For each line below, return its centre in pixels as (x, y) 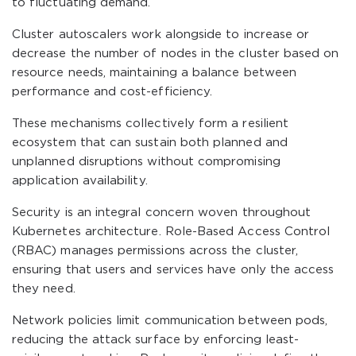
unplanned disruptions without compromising (146, 162)
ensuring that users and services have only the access (173, 270)
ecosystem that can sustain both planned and (150, 143)
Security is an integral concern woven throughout (162, 213)
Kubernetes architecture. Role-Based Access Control (171, 232)
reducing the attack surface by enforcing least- (156, 340)
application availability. (80, 181)
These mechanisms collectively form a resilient (151, 124)
